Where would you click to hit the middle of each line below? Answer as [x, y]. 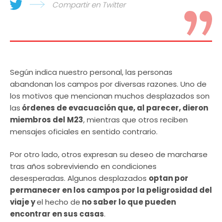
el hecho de [58, 202]
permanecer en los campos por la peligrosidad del [111, 190]
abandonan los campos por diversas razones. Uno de [108, 84]
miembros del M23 [47, 119]
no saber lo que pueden [128, 202]
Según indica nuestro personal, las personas [91, 72]
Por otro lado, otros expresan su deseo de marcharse [109, 154]
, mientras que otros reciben [136, 119]
